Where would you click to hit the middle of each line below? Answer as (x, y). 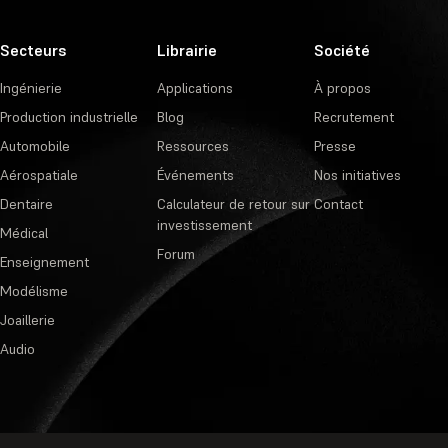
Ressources (192, 146)
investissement (204, 225)
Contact (338, 204)
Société (341, 50)
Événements (195, 175)
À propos (342, 88)
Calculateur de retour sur (233, 204)
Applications (194, 88)
